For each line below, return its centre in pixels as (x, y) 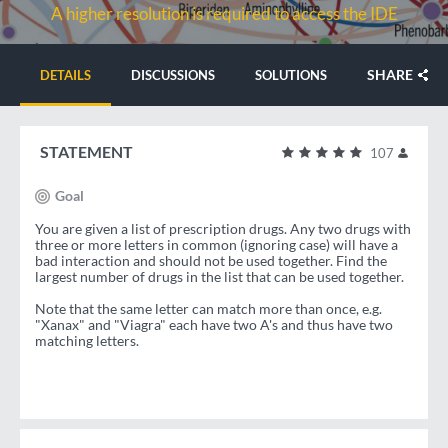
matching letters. (87, 341)
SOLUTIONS (291, 75)
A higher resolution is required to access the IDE (224, 14)
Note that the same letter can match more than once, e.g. (208, 309)
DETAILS (65, 75)
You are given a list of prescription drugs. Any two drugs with (223, 229)
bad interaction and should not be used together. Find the (211, 261)
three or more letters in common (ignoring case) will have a (216, 245)
